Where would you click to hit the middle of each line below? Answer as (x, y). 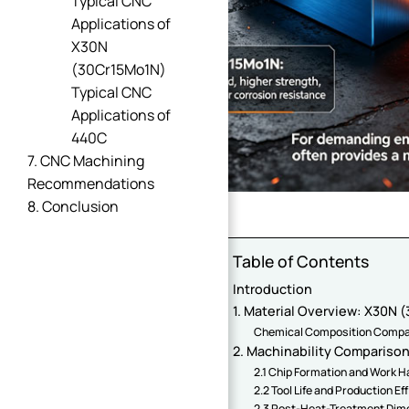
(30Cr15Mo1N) (119, 69)
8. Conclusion (73, 206)
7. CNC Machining (86, 161)
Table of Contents (301, 262)
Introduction (273, 289)
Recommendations (91, 184)
